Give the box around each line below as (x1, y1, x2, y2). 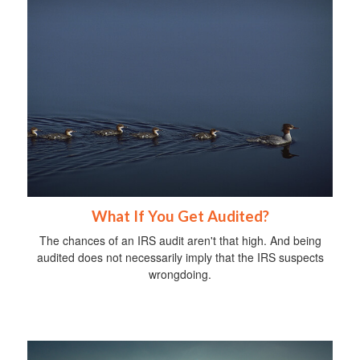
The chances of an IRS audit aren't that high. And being (39, 231, 321, 248)
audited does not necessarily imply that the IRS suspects (36, 248, 324, 265)
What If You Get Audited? (91, 207, 269, 225)
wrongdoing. (149, 265, 211, 282)
